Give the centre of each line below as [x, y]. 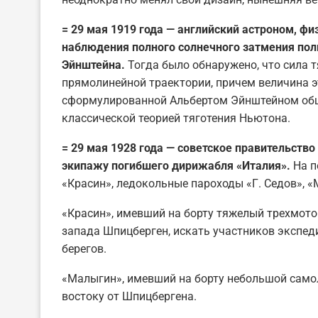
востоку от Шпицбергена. [129, 296]
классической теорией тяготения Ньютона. [176, 118]
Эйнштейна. [93, 65]
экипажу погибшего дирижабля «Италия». [176, 165]
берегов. [84, 248]
